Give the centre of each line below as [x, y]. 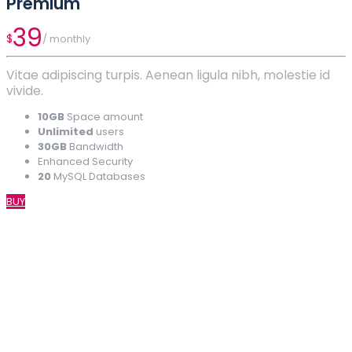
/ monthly [66, 38]
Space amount [104, 116]
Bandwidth [95, 146]
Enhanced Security [85, 161]
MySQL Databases [98, 176]
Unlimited [66, 131]
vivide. [25, 90]
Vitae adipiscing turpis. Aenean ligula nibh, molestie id [168, 75]
